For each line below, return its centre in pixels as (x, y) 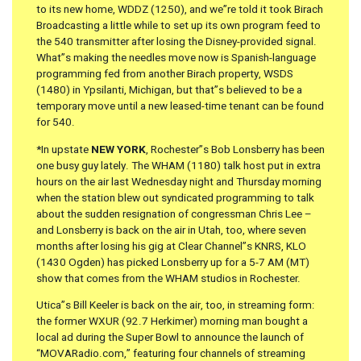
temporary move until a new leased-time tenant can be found (180, 107)
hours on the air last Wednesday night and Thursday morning (179, 182)
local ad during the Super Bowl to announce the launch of (170, 338)
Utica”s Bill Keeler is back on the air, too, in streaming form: (175, 306)
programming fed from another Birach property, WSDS (165, 75)
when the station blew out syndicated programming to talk (175, 198)
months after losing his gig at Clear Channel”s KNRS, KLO (171, 246)
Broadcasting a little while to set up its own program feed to (178, 26)
